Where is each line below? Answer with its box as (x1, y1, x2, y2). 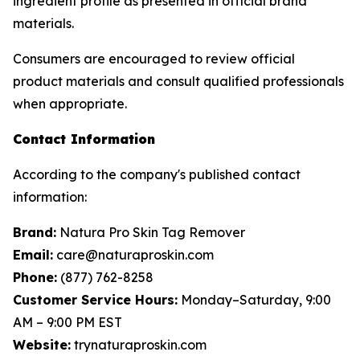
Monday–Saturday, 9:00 (178, 292, 331, 308)
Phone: (13, 269, 57, 285)
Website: (13, 337, 71, 353)
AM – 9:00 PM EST (13, 314, 122, 330)
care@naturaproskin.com (53, 247, 214, 263)
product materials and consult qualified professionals (13, 73, 344, 89)
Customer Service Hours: (13, 292, 178, 308)
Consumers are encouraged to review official (13, 51, 295, 67)
